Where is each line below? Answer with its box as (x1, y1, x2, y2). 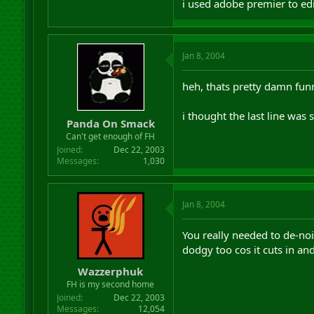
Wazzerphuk (78, 264, 144, 278)
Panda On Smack (66, 116, 155, 130)
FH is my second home (67, 278, 155, 290)
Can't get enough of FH (66, 130, 156, 142)
